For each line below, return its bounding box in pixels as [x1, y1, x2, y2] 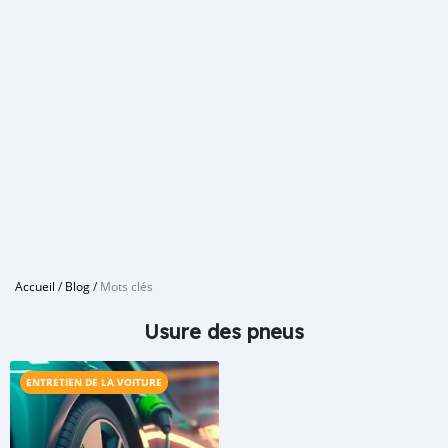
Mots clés [100, 278, 153, 294]
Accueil [15, 278, 55, 294]
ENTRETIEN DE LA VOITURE [26, 375, 162, 389]
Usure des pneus [144, 319, 304, 344]
